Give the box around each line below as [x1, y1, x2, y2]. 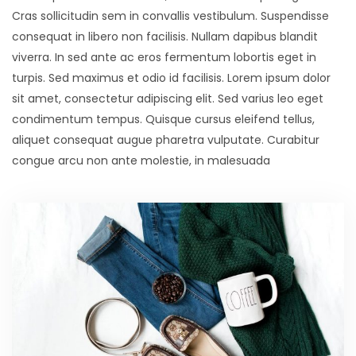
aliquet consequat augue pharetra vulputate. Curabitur [12, 131, 319, 148]
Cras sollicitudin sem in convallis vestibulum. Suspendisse [12, 7, 329, 24]
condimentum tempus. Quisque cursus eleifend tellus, [12, 110, 315, 127]
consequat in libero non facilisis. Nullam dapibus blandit [12, 28, 318, 44]
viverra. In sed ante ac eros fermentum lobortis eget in [12, 48, 316, 65]
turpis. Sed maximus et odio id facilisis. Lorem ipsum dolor [12, 69, 331, 86]
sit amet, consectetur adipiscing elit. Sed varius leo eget [12, 90, 323, 106]
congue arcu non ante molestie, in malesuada [12, 152, 270, 168]
